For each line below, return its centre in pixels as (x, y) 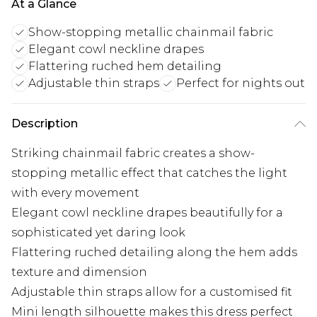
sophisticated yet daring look (98, 233)
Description (45, 124)
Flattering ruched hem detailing (125, 67)
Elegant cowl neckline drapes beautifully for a (147, 213)
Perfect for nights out (241, 83)
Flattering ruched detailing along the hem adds (154, 253)
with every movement (75, 193)
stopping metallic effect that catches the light (149, 173)
